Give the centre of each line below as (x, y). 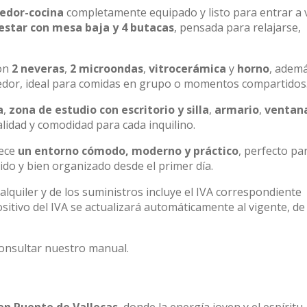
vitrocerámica (187, 69)
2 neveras (38, 69)
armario (237, 110)
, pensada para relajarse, (237, 27)
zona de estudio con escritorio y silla (109, 110)
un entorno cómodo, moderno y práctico (128, 151)
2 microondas (107, 69)
